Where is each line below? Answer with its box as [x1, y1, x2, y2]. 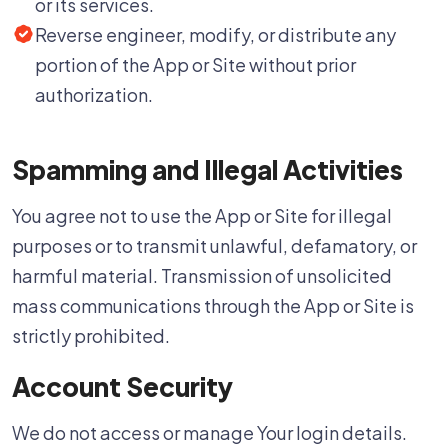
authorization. [35, 83, 153, 106]
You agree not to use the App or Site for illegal [12, 204, 392, 227]
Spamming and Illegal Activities [12, 153, 403, 186]
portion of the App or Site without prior [35, 53, 356, 76]
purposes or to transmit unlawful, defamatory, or [12, 234, 417, 257]
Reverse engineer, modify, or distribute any [35, 23, 396, 46]
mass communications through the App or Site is [12, 294, 414, 317]
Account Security [12, 370, 233, 403]
